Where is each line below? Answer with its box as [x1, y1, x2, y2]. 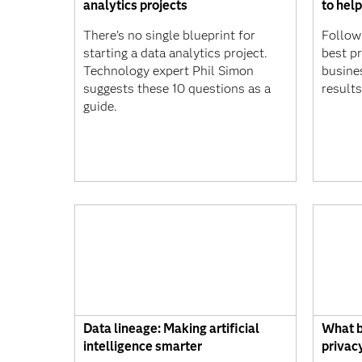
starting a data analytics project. [83, 44, 267, 61]
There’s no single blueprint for [83, 27, 255, 43]
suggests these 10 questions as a [83, 80, 271, 96]
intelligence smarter [83, 339, 202, 354]
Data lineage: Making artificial [83, 321, 259, 336]
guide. [83, 98, 117, 114]
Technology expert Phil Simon [83, 62, 254, 78]
